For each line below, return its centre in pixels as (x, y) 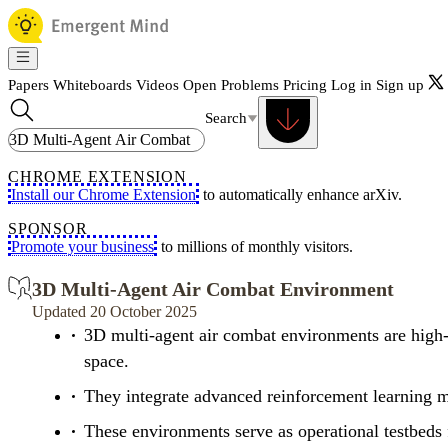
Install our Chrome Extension (103, 194)
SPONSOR (48, 228)
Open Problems (231, 85)
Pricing (305, 85)
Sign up (400, 85)
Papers (28, 85)
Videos (157, 85)
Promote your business (82, 246)
